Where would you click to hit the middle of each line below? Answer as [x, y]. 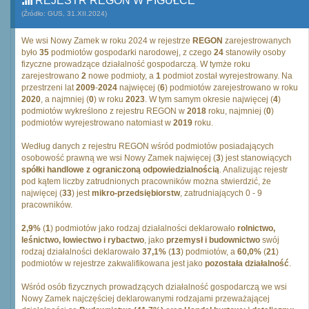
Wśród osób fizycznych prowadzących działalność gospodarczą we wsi [154, 287]
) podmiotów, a [209, 252]
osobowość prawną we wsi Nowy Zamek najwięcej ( [119, 158]
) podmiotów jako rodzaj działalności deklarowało [144, 228]
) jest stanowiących [256, 158]
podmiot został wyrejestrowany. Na [227, 76]
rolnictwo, [256, 228]
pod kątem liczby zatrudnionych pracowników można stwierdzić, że [146, 181]
